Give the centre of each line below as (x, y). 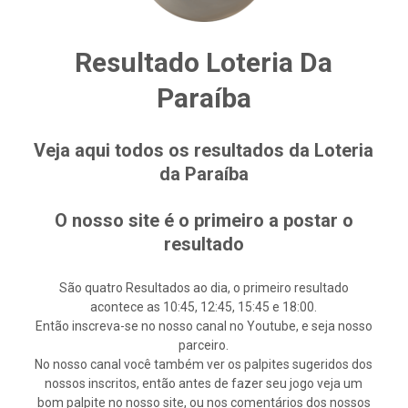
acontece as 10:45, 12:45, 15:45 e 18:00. (204, 307)
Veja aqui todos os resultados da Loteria (204, 150)
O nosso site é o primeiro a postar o (204, 220)
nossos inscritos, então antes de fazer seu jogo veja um (204, 383)
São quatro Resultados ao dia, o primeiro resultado (204, 288)
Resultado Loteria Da (204, 62)
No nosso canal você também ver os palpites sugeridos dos (204, 364)
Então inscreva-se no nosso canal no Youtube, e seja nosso (204, 326)
